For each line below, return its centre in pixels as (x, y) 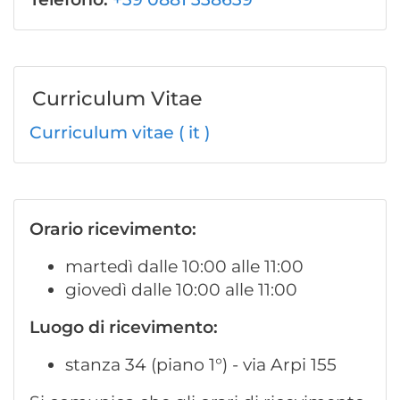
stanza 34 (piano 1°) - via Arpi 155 (201, 365)
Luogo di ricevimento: (124, 327)
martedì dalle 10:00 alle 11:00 (184, 267)
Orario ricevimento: (113, 229)
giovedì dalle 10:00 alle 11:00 (181, 290)
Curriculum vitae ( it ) (120, 133)
